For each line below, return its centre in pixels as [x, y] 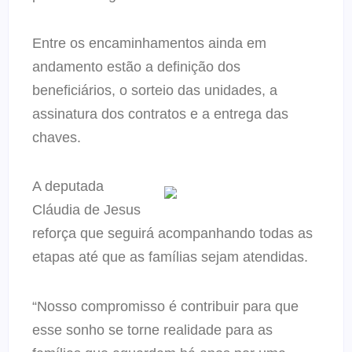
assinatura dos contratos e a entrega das [160, 114]
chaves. [57, 137]
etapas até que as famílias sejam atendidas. [170, 257]
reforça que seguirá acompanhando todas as [172, 234]
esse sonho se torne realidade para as [152, 330]
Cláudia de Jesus [86, 210]
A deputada [68, 187]
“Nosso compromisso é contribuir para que [165, 306]
